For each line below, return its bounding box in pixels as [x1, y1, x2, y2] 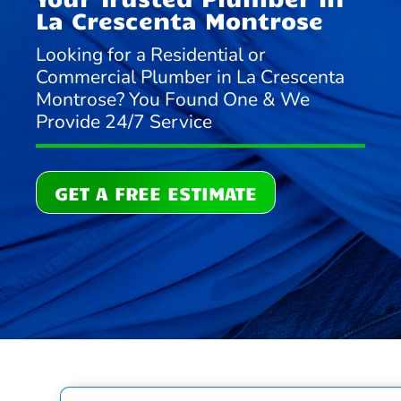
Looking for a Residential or [36, 42, 267, 68]
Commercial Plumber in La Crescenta [36, 64, 346, 90]
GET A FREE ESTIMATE [55, 180, 258, 204]
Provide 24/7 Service [36, 109, 213, 135]
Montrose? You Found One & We [36, 87, 311, 113]
